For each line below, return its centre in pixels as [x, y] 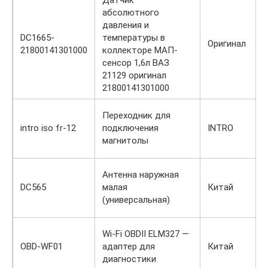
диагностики [129, 259]
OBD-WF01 [42, 246]
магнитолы [125, 140]
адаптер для [129, 246]
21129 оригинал [134, 75]
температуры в [134, 37]
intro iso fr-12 [48, 128]
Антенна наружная [141, 174]
